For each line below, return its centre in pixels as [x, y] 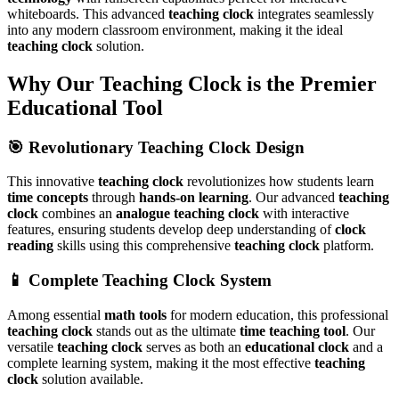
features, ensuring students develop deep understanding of [171, 230]
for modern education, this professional [277, 314]
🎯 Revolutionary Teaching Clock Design [156, 147]
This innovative [53, 182]
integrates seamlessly [314, 13]
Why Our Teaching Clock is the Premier [192, 83]
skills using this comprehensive [144, 246]
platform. [347, 246]
